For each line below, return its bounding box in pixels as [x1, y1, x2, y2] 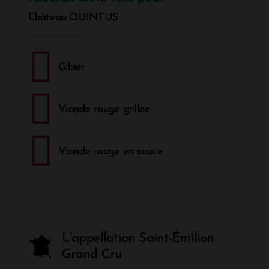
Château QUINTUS [28, 11, 118, 23]
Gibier [58, 61, 85, 73]
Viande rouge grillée [58, 103, 150, 115]
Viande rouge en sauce [58, 145, 163, 157]
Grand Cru [61, 247, 122, 262]
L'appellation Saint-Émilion [61, 231, 214, 246]
